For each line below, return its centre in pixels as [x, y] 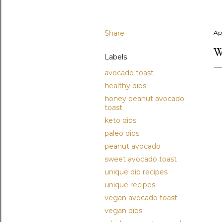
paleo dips [122, 133]
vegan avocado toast [141, 197]
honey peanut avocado [144, 98]
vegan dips [123, 210]
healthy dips [125, 85]
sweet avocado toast [141, 159]
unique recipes [130, 185]
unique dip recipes [136, 172]
